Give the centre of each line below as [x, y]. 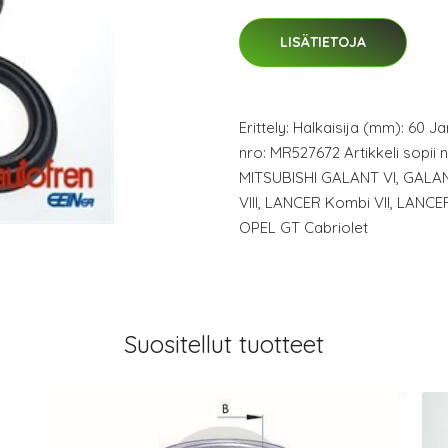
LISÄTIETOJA [323, 42]
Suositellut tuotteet [224, 344]
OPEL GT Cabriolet [303, 227]
